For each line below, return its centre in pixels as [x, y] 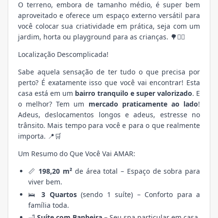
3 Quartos [59, 194]
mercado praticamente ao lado [143, 104]
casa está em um [46, 93]
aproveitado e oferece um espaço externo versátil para [109, 16]
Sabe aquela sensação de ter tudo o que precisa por [109, 72]
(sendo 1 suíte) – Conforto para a [138, 194]
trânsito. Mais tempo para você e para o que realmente [109, 126]
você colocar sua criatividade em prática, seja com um [109, 26]
